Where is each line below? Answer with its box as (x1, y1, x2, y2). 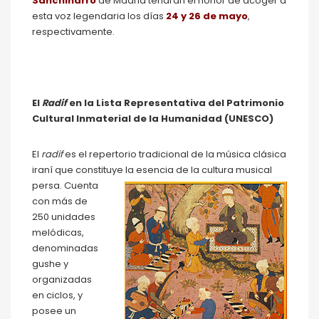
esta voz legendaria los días (32, 9, 164, 23)
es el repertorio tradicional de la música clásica (63, 147, 286, 162)
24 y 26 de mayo (166, 9, 248, 23)
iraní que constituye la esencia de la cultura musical (32, 163, 272, 177)
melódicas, (32, 226, 84, 240)
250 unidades (32, 210, 95, 224)
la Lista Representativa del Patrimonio (84, 96, 284, 110)
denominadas (32, 241, 98, 256)
